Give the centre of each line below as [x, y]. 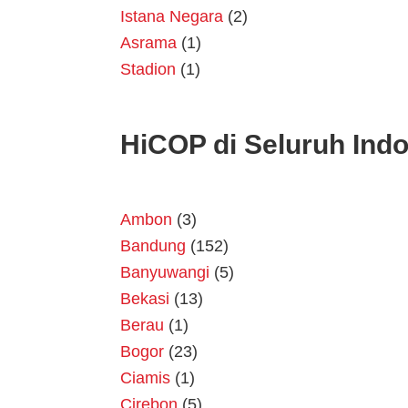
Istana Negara [172, 17]
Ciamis [145, 378]
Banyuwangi [165, 273]
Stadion [148, 70]
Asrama [148, 43]
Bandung [153, 246]
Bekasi [145, 299]
